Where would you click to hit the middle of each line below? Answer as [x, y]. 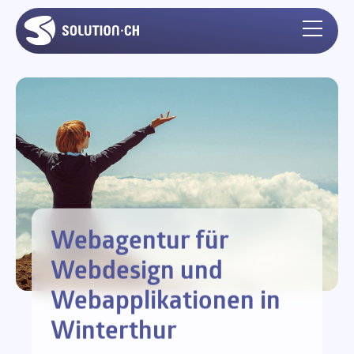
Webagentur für [139, 242]
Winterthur [114, 332]
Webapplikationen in [166, 302]
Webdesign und [137, 272]
